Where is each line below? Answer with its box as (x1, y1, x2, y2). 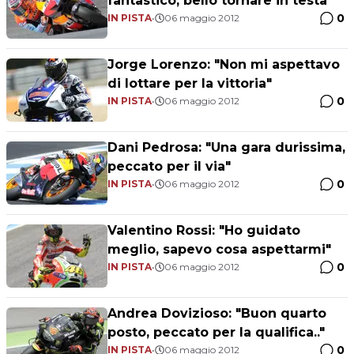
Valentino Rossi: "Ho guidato (107, 223, 300, 238)
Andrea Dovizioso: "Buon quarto (107, 306, 326, 321)
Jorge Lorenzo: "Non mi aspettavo (107, 57, 340, 72)
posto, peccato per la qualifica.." (107, 325, 325, 340)
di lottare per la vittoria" (107, 76, 272, 91)
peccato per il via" (107, 159, 231, 174)
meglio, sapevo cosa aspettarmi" (107, 242, 331, 257)
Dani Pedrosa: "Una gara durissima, (107, 140, 345, 155)
